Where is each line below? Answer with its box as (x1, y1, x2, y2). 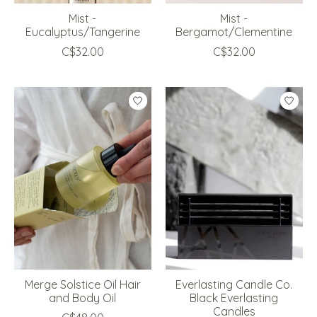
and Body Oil (49, 291, 117, 306)
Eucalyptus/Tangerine (25, 25, 140, 40)
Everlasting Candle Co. (175, 277, 293, 292)
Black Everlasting (190, 291, 279, 306)
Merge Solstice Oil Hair (24, 277, 141, 292)
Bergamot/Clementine (175, 25, 293, 40)
